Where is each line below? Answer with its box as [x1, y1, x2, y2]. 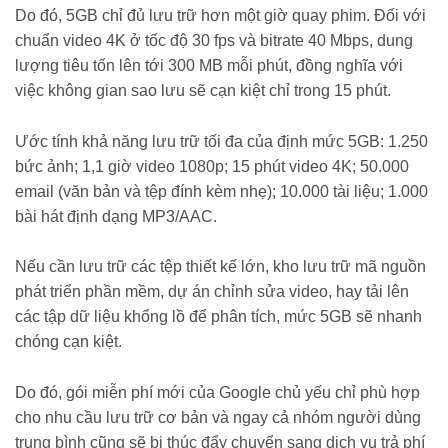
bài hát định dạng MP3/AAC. [15, 207, 217, 225]
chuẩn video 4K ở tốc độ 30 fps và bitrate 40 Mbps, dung [15, 32, 413, 50]
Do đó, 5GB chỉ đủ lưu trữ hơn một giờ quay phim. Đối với [15, 7, 426, 25]
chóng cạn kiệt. [15, 333, 122, 351]
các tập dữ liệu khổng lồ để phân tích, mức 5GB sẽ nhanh [15, 308, 422, 326]
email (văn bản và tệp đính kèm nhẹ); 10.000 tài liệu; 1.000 [15, 182, 428, 200]
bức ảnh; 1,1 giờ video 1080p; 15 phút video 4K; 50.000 [15, 157, 409, 175]
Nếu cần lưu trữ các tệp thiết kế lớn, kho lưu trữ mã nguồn [15, 258, 426, 276]
